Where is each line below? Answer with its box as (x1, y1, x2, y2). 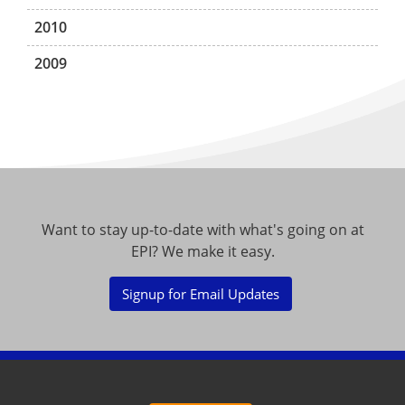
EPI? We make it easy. (130, 241, 275, 262)
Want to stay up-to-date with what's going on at (41, 220, 364, 240)
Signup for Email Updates (122, 285, 280, 304)
